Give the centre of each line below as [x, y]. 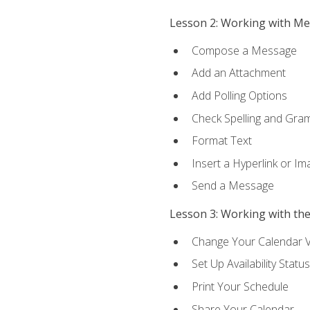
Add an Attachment [238, 73]
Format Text [221, 141]
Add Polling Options [239, 96]
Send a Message [232, 186]
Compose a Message [244, 50]
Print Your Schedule [240, 286]
